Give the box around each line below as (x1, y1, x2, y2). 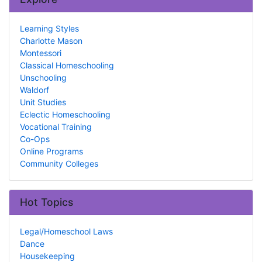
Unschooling (19, 73, 67, 83)
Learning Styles (19, 23, 79, 34)
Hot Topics (19, 196, 73, 209)
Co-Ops (19, 134, 50, 144)
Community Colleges (19, 158, 98, 169)
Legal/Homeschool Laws (19, 226, 113, 237)
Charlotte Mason (19, 36, 82, 46)
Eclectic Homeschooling (19, 109, 111, 120)
